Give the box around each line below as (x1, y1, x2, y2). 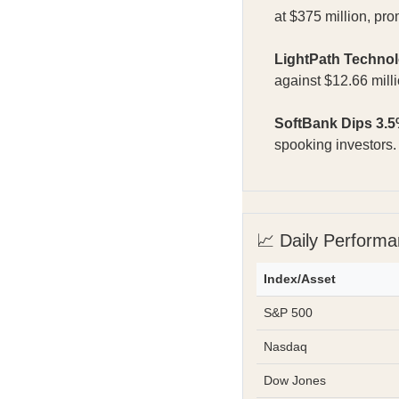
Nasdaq (264, 339, 307, 354)
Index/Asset (264, 272, 336, 287)
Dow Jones (264, 373, 326, 388)
